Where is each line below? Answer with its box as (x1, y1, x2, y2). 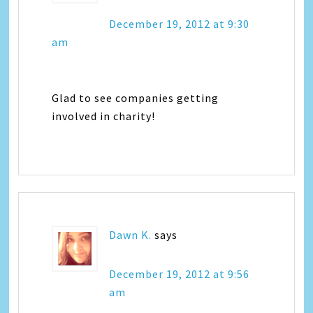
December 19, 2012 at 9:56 (109, 267, 250, 282)
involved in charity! (52, 109, 156, 124)
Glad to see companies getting (52, 91, 219, 105)
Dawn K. (109, 228, 152, 242)
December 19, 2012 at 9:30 (109, 17, 250, 31)
